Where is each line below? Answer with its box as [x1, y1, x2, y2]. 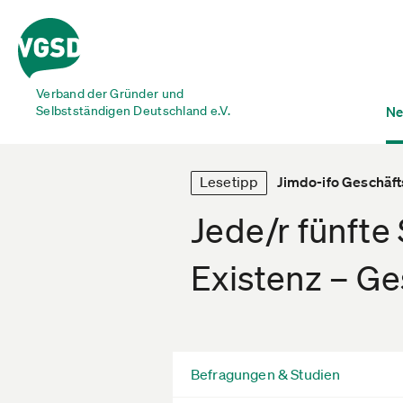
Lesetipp [200, 173, 259, 191]
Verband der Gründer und [36, 85, 184, 102]
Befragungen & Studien [191, 364, 341, 383]
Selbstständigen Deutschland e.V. [36, 103, 230, 119]
